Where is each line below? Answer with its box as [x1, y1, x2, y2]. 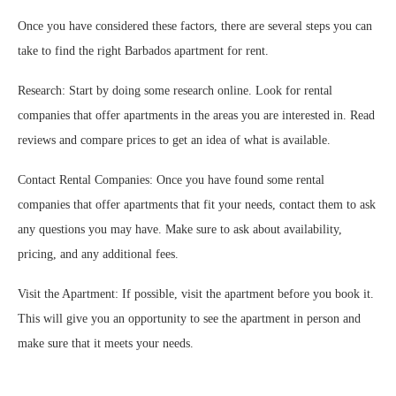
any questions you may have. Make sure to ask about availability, [18, 223, 342, 237]
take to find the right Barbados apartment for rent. [18, 44, 269, 58]
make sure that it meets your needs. [18, 337, 194, 351]
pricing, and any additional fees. [18, 247, 179, 262]
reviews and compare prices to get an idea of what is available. [18, 133, 331, 148]
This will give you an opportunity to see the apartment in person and [18, 312, 361, 326]
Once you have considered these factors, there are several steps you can [18, 19, 372, 34]
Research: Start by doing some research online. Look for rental [18, 84, 332, 98]
